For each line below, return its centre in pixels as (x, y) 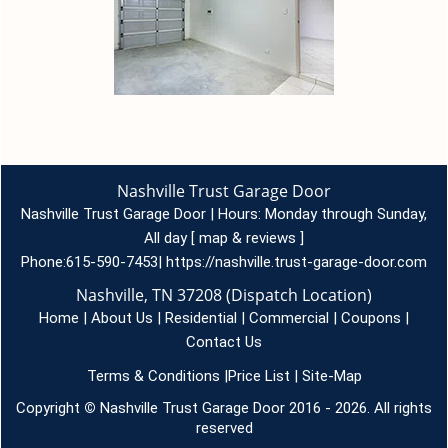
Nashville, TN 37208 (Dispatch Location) (224, 295)
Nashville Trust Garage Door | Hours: (143, 214)
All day (167, 238)
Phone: (43, 262)
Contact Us (224, 342)
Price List (258, 376)
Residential (201, 318)
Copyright (50, 408)
